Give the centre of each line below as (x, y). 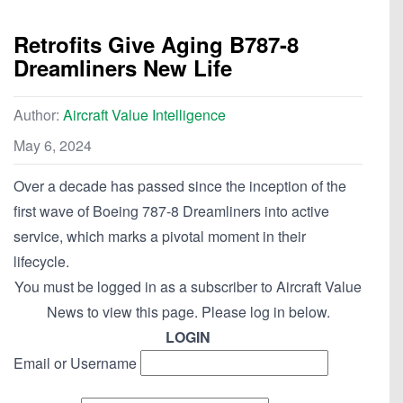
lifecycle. (41, 262)
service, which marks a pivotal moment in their (160, 237)
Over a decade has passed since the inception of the (180, 186)
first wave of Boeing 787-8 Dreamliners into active (171, 211)
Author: (38, 115)
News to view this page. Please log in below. (188, 312)
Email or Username (75, 363)
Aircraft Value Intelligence (144, 115)
